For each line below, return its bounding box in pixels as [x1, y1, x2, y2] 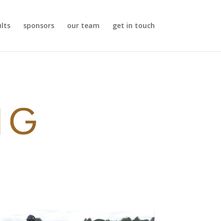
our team [67, 21, 100, 30]
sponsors [23, 21, 54, 30]
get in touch [112, 21, 155, 30]
